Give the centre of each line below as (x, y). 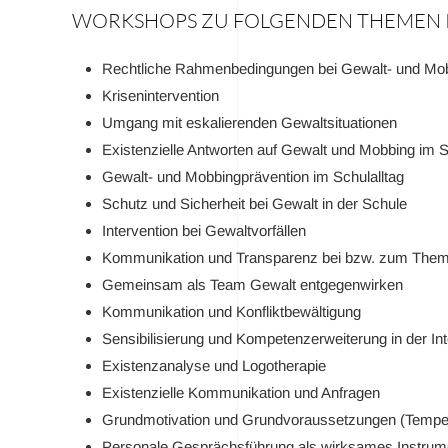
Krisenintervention (160, 95)
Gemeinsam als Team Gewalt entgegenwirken (252, 284)
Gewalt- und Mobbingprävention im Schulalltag (253, 176)
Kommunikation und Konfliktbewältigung (231, 311)
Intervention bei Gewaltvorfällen (204, 230)
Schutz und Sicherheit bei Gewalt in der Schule (254, 203)
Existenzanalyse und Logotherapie (214, 365)
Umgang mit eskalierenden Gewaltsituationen (249, 122)
